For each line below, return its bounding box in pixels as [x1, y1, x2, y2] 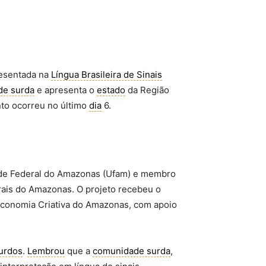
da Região [125, 84, 169, 96]
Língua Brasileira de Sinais [51, 69, 162, 80]
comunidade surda [93, 245, 170, 256]
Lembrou [27, 245, 65, 256]
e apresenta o [34, 84, 97, 96]
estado [97, 84, 125, 96]
